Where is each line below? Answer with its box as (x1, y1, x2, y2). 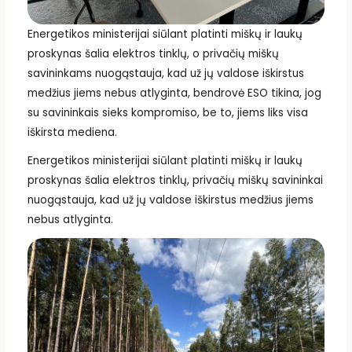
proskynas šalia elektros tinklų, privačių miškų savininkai (27, 173, 323, 189)
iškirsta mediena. (27, 125, 117, 141)
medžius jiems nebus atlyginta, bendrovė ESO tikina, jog (27, 86, 321, 101)
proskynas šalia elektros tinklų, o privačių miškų (27, 46, 279, 62)
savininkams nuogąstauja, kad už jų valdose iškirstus (27, 66, 304, 82)
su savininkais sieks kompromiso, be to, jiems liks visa (27, 105, 308, 121)
